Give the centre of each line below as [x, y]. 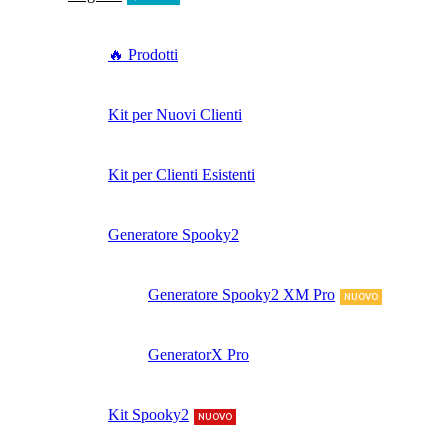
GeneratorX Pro [198, 355]
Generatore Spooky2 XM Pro [241, 295]
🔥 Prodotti [143, 55]
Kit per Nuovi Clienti [175, 115]
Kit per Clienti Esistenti [181, 175]
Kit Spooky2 [148, 415]
